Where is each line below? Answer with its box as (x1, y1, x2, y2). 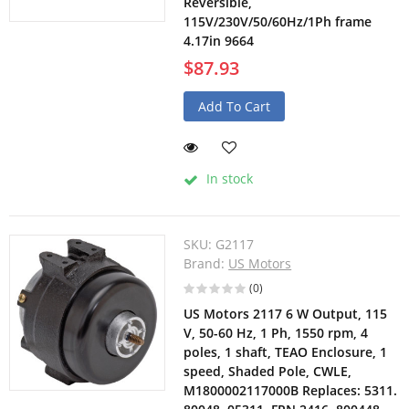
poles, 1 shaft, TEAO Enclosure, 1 (184, 343, 388, 362)
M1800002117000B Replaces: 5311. (184, 382, 398, 400)
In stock (203, 170, 254, 188)
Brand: (184, 255, 229, 273)
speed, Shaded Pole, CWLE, (184, 362, 352, 381)
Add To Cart (198, 98, 271, 116)
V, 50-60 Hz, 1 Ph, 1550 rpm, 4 (184, 324, 369, 342)
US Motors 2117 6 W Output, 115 (184, 305, 388, 323)
